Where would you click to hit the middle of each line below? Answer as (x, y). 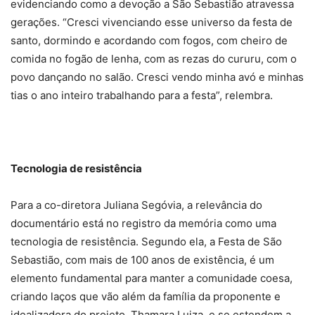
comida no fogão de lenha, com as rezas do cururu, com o (154, 58)
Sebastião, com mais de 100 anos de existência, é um (142, 259)
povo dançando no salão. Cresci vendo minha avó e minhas (157, 77)
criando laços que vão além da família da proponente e (146, 296)
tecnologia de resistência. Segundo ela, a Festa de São (146, 241)
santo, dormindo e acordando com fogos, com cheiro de (149, 40)
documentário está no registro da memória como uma (143, 223)
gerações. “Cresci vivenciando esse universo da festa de (152, 22)
